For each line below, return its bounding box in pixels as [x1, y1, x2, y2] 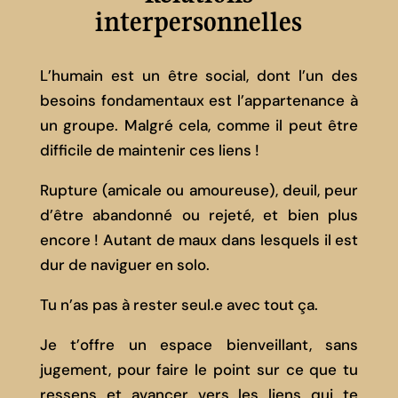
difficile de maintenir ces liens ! [39, 139, 259, 160]
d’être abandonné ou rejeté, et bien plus [39, 204, 359, 225]
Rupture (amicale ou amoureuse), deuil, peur [39, 179, 359, 200]
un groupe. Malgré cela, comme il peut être [39, 115, 359, 135]
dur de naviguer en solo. [39, 254, 210, 275]
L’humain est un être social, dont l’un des [39, 65, 359, 85]
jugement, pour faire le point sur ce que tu [39, 359, 359, 379]
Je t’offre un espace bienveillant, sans [39, 334, 359, 354]
